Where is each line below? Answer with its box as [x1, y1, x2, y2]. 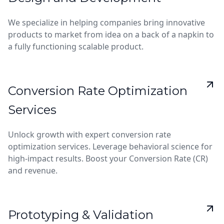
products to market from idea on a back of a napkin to [8, 29, 214, 40]
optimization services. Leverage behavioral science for [8, 141, 212, 152]
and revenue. [8, 165, 57, 176]
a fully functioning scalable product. [8, 41, 143, 52]
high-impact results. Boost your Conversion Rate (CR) [8, 153, 208, 164]
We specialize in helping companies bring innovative [8, 17, 205, 28]
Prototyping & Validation [8, 207, 153, 222]
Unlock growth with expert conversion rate [8, 129, 171, 140]
